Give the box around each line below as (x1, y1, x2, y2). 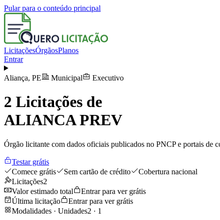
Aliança (4, 74, 28, 82)
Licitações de (12, 93, 102, 111)
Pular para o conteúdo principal (4, 4, 101, 12)
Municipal (49, 74, 82, 82)
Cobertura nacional (138, 167, 197, 176)
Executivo (90, 74, 124, 82)
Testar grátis (12, 157, 49, 166)
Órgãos (35, 46, 58, 55)
